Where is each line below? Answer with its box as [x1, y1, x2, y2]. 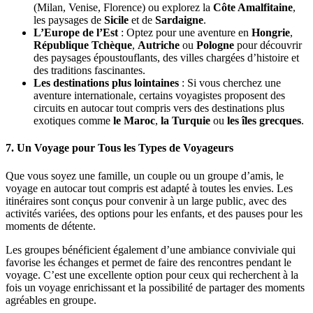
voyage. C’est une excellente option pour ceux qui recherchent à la [6, 268, 298, 281]
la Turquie [161, 115, 210, 126]
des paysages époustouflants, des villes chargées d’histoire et [34, 52, 299, 64]
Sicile [104, 14, 129, 26]
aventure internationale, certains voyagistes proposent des [34, 89, 285, 101]
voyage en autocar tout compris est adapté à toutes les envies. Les [6, 182, 293, 194]
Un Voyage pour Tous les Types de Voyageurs [17, 142, 233, 154]
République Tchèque [34, 39, 132, 51]
